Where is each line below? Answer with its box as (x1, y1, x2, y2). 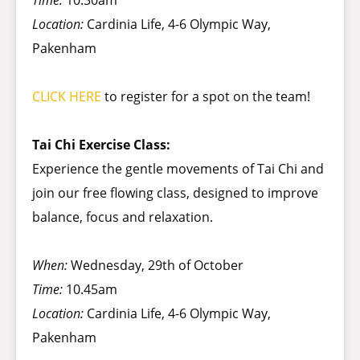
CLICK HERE (32, 88, 101, 106)
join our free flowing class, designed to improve (32, 184, 318, 202)
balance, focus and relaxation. (32, 208, 213, 227)
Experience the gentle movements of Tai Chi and (32, 160, 324, 178)
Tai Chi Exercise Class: (32, 136, 170, 154)
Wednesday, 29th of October (67, 256, 243, 275)
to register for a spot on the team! (101, 88, 310, 106)
